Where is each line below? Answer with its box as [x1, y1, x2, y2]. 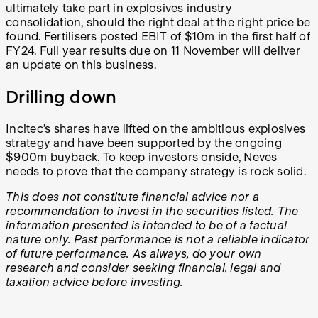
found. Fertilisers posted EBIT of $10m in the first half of [6, 29, 310, 43]
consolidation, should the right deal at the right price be [6, 15, 311, 29]
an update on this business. [6, 57, 156, 72]
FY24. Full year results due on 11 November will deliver [6, 43, 300, 57]
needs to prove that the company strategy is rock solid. [6, 164, 306, 178]
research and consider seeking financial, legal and [6, 261, 281, 275]
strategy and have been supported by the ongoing [6, 136, 282, 150]
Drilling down [6, 86, 117, 107]
